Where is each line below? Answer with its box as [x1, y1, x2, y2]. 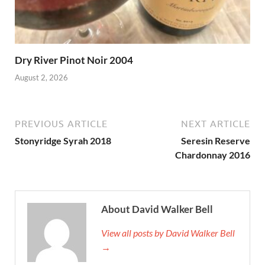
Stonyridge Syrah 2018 [15, 134, 111, 146]
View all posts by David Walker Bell [101, 227, 235, 238]
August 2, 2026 [15, 72, 68, 82]
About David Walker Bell [101, 202, 213, 215]
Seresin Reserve [181, 134, 250, 146]
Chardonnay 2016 [175, 148, 250, 160]
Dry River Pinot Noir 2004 [15, 54, 133, 67]
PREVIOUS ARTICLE [15, 118, 108, 129]
